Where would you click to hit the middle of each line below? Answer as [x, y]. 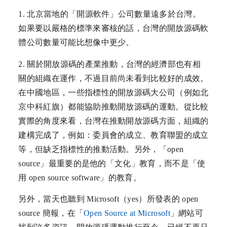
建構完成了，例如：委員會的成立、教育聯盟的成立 [113, 135]
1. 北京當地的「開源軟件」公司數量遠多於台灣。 [109, 14]
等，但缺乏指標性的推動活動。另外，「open [101, 149]
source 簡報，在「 [51, 213]
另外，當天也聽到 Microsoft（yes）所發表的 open [108, 199]
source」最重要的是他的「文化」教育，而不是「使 [112, 163]
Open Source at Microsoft [127, 213]
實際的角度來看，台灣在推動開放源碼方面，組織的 [113, 121]
